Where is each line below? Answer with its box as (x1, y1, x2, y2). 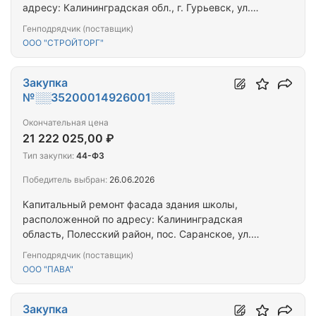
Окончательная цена (23, 117, 109, 128)
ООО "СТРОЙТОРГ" (23, 37, 104, 49)
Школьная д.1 (23, 243, 87, 255)
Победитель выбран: (23, 174, 107, 186)
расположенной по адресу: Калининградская (23, 213, 243, 226)
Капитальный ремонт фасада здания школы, (23, 198, 238, 211)
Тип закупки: (23, 150, 74, 162)
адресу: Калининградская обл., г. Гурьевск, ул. (23, 1, 250, 14)
